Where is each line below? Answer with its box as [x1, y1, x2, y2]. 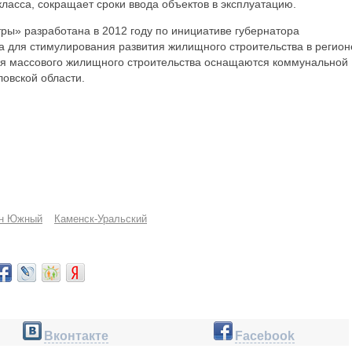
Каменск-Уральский [54, 213, 147, 225]
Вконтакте [44, 329, 108, 343]
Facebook [234, 329, 295, 343]
